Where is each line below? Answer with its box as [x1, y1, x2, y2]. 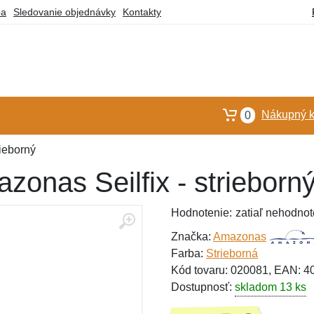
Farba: [171, 247, 206, 259]
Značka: [171, 231, 213, 243]
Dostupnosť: [171, 281, 235, 293]
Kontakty [123, 6, 161, 18]
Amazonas [213, 231, 266, 243]
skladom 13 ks [235, 281, 306, 293]
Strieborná [206, 247, 258, 259]
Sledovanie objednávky [13, 6, 116, 18]
